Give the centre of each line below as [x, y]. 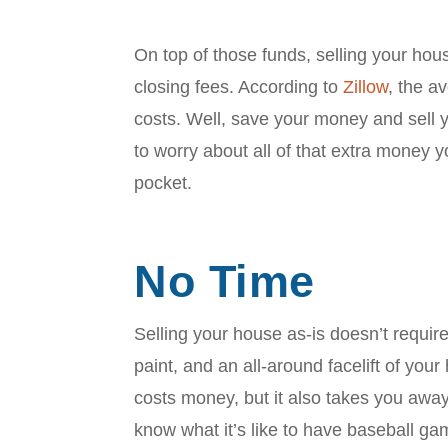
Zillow [366, 86]
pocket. [163, 182]
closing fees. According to [239, 86]
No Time [224, 281]
